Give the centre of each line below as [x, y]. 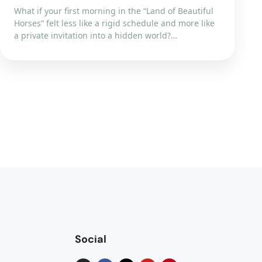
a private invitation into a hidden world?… [96, 35]
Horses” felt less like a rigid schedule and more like [115, 23]
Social [91, 239]
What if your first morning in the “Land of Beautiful [114, 11]
